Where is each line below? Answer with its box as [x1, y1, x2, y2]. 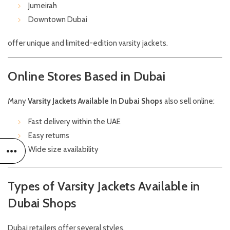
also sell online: [163, 97, 215, 106]
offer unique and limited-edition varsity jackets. [8, 39, 168, 48]
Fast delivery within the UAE [28, 117, 121, 127]
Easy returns [28, 131, 69, 141]
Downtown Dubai [28, 15, 87, 25]
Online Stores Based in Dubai [8, 69, 165, 84]
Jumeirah [28, 1, 57, 11]
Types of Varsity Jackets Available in [8, 179, 200, 194]
